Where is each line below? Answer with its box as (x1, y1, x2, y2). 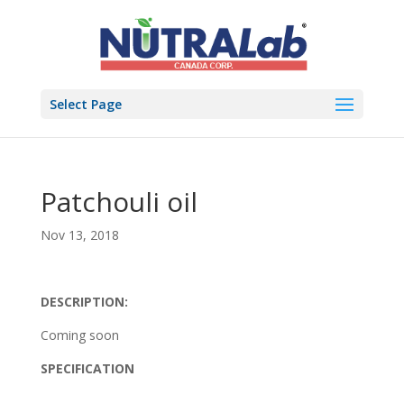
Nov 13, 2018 (40, 226, 119, 243)
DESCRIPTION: (40, 293, 128, 310)
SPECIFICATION (40, 360, 134, 377)
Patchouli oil (40, 183, 197, 220)
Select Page (49, 96, 122, 113)
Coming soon (40, 326, 119, 344)
